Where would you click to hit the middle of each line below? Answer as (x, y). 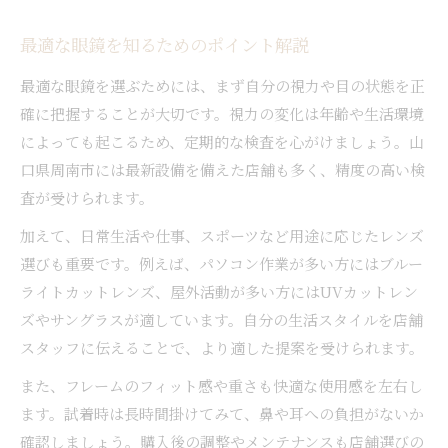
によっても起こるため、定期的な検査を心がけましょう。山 (222, 141)
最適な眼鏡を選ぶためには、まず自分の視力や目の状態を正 (222, 85)
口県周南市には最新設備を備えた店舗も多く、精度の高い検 (222, 169)
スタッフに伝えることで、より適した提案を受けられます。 (222, 347)
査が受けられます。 (87, 197)
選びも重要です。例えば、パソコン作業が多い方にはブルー (221, 263)
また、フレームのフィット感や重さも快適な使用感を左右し (221, 385)
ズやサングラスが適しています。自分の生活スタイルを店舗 (221, 319)
